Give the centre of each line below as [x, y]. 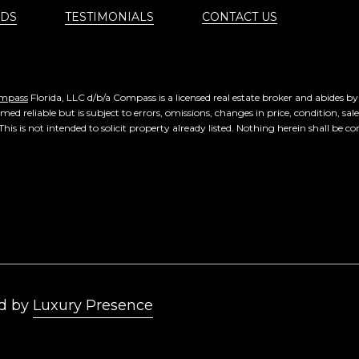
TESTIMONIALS [109, 17]
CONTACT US [240, 17]
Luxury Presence [93, 305]
